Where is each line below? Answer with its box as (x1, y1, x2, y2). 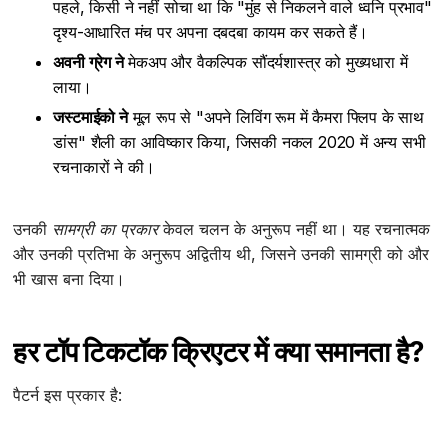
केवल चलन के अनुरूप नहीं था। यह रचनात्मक (158, 219, 431, 240)
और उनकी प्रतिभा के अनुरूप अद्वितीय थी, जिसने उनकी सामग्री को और (13, 244, 430, 265)
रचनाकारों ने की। (53, 157, 155, 178)
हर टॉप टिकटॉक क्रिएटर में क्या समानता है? (13, 335, 424, 370)
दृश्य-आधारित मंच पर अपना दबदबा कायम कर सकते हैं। (53, 22, 369, 43)
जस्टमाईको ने (53, 107, 128, 128)
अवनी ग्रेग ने (53, 52, 124, 73)
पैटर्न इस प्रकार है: (13, 385, 123, 406)
